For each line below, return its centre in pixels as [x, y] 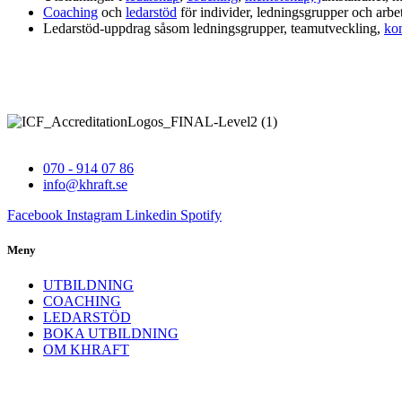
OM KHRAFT [86, 350]
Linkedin [151, 214]
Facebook [35, 214]
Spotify [201, 214]
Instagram [94, 214]
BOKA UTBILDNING [111, 334]
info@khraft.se [85, 184]
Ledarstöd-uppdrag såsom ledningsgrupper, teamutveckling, [214, 28]
